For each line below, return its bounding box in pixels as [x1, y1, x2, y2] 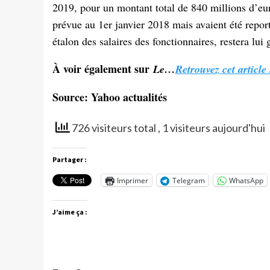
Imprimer [117, 175, 148, 186]
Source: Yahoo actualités [52, 89, 167, 105]
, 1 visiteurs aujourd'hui [158, 121, 265, 135]
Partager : [52, 155, 87, 165]
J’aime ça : [52, 207, 87, 217]
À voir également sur [52, 61, 153, 77]
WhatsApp [229, 175, 263, 186]
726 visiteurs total [70, 121, 158, 135]
